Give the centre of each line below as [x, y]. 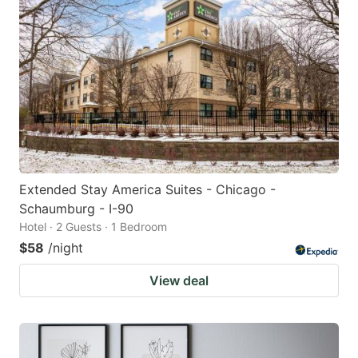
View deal [179, 281]
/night [66, 248]
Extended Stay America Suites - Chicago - [147, 190]
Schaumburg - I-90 [76, 209]
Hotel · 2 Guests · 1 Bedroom [93, 227]
